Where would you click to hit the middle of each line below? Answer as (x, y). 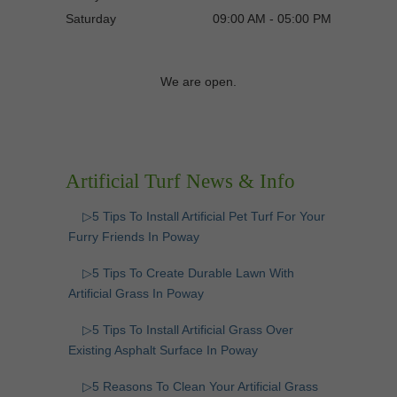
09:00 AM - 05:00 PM (272, 18)
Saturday (91, 18)
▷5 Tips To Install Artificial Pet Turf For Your (204, 217)
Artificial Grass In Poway (136, 294)
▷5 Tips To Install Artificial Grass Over (188, 330)
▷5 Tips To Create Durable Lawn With (188, 273)
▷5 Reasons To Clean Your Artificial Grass (200, 387)
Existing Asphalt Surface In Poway (163, 350)
